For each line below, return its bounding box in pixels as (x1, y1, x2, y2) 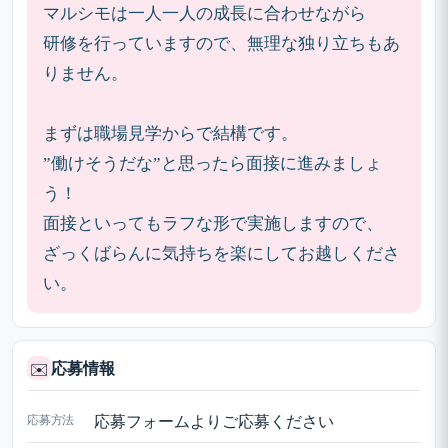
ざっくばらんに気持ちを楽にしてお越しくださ (43, 243, 400, 263)
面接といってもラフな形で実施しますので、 (43, 213, 383, 233)
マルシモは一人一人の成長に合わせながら (43, 3, 366, 23)
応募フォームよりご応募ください (94, 412, 334, 430)
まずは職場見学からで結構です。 (43, 123, 298, 143)
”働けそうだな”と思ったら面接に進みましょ (43, 153, 382, 173)
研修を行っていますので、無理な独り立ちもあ (43, 33, 400, 53)
